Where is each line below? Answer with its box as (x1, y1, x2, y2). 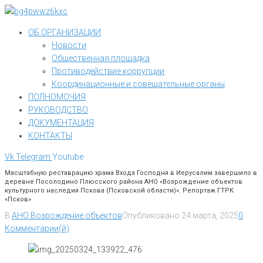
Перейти (4, 6, 36, 15)
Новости (52, 41, 86, 50)
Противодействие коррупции (52, 66, 164, 76)
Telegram (16, 152, 50, 161)
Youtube (52, 152, 83, 161)
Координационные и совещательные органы (52, 79, 225, 89)
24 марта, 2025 (181, 211, 238, 221)
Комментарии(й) (5, 224, 69, 234)
